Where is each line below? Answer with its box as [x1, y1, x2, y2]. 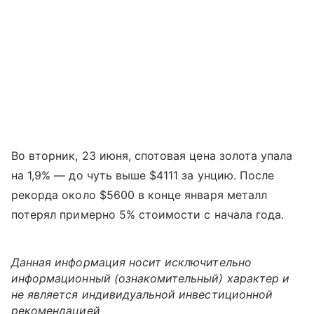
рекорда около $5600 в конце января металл [11, 188, 267, 203]
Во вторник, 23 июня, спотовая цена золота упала [11, 149, 293, 163]
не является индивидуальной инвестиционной [11, 287, 273, 302]
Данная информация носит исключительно [11, 255, 252, 270]
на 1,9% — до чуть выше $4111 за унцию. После [11, 168, 275, 183]
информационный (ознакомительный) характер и [11, 271, 290, 286]
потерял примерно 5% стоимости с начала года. [11, 207, 285, 222]
